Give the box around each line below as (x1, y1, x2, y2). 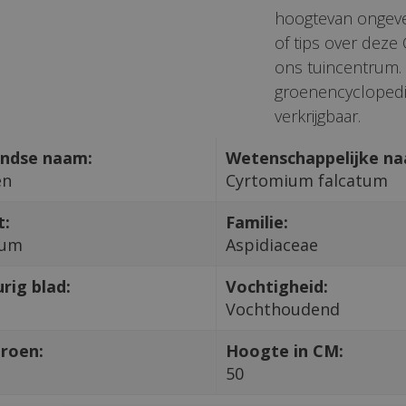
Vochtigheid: (225, 275, 328, 297)
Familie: (225, 210, 288, 233)
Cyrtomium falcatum (225, 169, 388, 191)
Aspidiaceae (225, 233, 318, 256)
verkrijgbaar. (275, 104, 362, 127)
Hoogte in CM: (225, 339, 343, 362)
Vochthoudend (225, 297, 340, 320)
